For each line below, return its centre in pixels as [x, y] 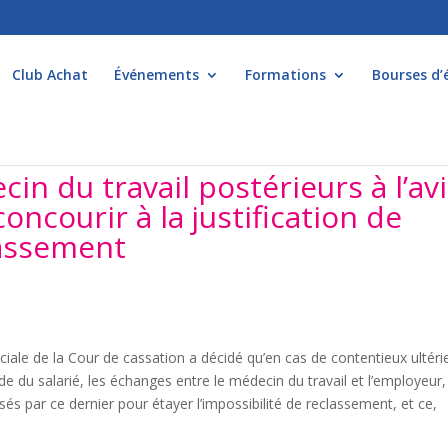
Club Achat [50, 74]
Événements [156, 74]
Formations [285, 74]
